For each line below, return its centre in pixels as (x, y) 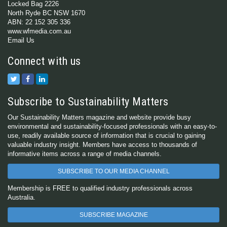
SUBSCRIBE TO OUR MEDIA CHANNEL (113, 171)
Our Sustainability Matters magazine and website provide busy (99, 117)
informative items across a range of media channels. (85, 154)
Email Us (21, 40)
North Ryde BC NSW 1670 (46, 13)
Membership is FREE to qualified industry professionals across (100, 188)
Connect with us (44, 61)
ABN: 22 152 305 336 (39, 22)
